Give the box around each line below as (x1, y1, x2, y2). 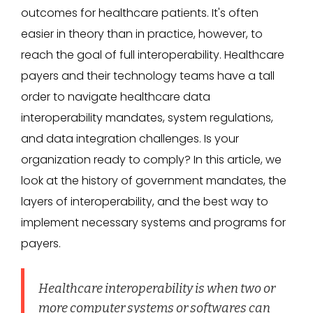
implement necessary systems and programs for (21, 214, 286, 231)
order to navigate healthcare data (21, 89, 210, 105)
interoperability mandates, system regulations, (21, 110, 273, 126)
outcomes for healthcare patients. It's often (21, 5, 259, 21)
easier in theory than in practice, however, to (21, 26, 263, 42)
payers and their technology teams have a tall (21, 68, 275, 84)
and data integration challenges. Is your (21, 131, 239, 147)
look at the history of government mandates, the (21, 173, 286, 189)
